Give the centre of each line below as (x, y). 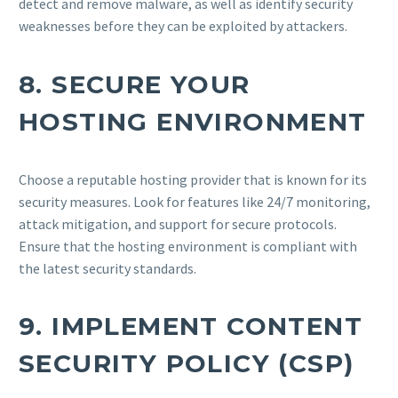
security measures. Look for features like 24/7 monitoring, (195, 201)
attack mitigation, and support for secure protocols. (178, 223)
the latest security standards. (107, 268)
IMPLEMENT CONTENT (207, 326)
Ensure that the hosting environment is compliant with (188, 246)
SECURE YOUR (151, 84)
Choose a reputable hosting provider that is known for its (193, 179)
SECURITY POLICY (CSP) (187, 364)
